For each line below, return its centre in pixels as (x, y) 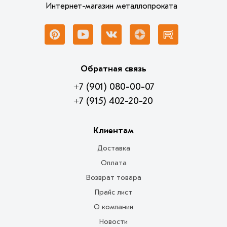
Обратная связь (113, 68)
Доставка (113, 148)
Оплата (113, 163)
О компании (113, 207)
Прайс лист (113, 192)
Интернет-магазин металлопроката (111, 6)
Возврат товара (113, 177)
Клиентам (113, 130)
